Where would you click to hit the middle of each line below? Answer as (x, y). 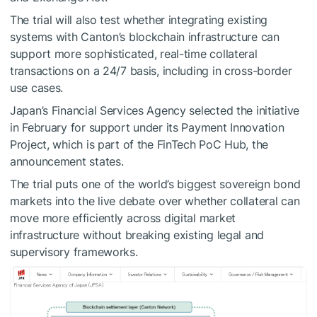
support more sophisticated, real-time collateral (134, 54)
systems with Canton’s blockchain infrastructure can (145, 37)
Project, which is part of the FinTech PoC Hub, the (139, 145)
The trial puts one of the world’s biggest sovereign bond (155, 184)
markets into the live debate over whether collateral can (155, 201)
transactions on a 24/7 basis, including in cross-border (151, 71)
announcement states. (67, 162)
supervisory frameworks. (74, 252)
